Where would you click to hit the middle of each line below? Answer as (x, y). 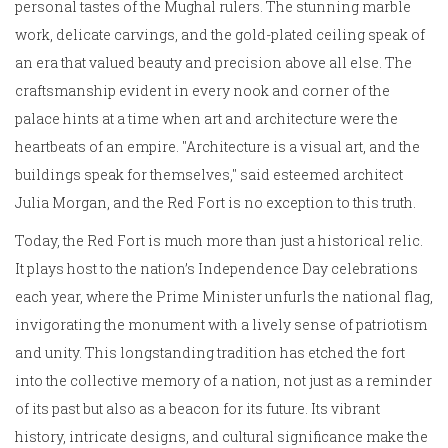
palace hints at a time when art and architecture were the (206, 119)
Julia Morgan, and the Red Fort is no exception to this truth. (215, 203)
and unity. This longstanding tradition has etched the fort (210, 353)
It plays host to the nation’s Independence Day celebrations (216, 269)
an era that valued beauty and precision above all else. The (213, 63)
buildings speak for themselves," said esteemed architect (209, 175)
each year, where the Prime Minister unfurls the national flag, (224, 297)
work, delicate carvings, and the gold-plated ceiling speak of (220, 35)
